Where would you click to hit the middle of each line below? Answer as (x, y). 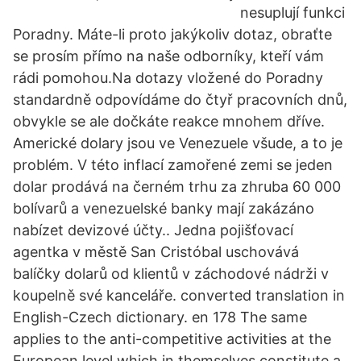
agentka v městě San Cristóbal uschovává (156, 252)
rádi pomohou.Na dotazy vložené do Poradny (168, 78)
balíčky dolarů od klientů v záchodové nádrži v (171, 274)
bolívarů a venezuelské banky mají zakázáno (164, 208)
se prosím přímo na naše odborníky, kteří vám (168, 56)
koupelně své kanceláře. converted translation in (179, 295)
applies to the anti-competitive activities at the (172, 339)
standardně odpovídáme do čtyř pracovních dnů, (180, 100)
